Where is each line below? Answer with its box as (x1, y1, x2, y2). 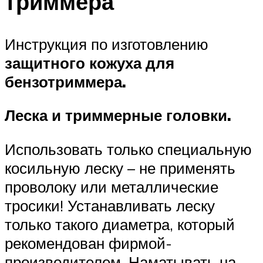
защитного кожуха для (5, 53, 174, 72)
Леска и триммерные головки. (5, 106, 231, 125)
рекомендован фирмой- (5, 233, 172, 252)
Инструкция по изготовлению (5, 34, 208, 53)
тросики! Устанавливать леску (5, 195, 215, 215)
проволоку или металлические (5, 177, 218, 196)
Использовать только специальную (5, 139, 252, 159)
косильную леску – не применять (5, 158, 235, 177)
